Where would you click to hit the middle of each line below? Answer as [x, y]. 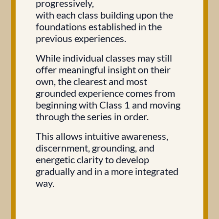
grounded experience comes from [105, 93]
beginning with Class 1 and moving [108, 105]
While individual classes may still [104, 58]
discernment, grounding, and [95, 148]
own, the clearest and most [91, 81]
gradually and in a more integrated [107, 171]
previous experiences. [81, 38]
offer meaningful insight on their [103, 69]
